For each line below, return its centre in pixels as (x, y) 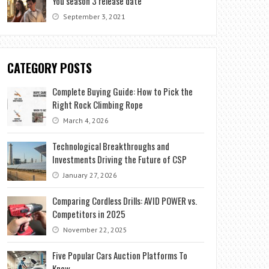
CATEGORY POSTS (50, 68)
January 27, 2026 (89, 175)
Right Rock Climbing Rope (98, 104)
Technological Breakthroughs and (111, 146)
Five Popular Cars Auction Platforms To (120, 255)
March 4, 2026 (85, 120)
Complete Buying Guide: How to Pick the (123, 91)
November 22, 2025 (95, 229)
